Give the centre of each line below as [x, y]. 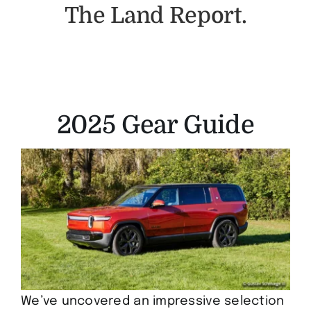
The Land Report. [155, 16]
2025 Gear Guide [155, 126]
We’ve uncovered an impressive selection [152, 301]
